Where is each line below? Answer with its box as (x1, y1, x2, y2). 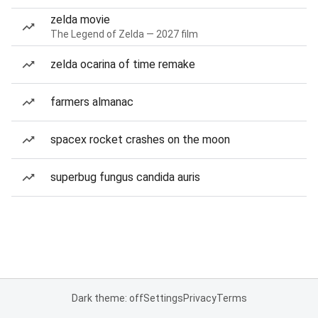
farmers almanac (50, 95, 133, 109)
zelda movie (50, 13, 110, 26)
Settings (143, 292, 183, 304)
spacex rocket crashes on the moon (50, 133, 230, 146)
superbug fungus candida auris (50, 170, 200, 184)
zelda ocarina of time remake (50, 57, 195, 71)
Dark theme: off (71, 292, 143, 304)
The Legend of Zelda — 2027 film (50, 28, 198, 40)
